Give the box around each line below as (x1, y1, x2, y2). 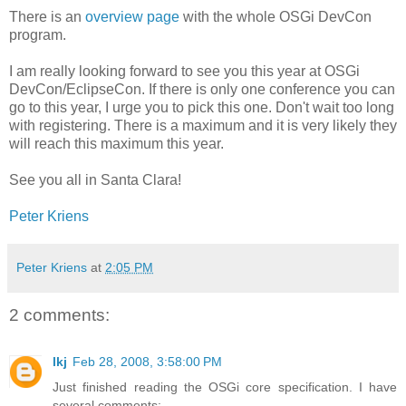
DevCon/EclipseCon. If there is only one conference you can (9, 81, 395, 97)
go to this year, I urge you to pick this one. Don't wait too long (9, 99, 394, 115)
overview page (85, 8, 179, 24)
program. (9, 26, 66, 43)
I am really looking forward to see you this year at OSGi (9, 63, 360, 79)
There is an (9, 8, 85, 24)
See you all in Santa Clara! (9, 171, 181, 188)
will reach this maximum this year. (9, 135, 224, 151)
